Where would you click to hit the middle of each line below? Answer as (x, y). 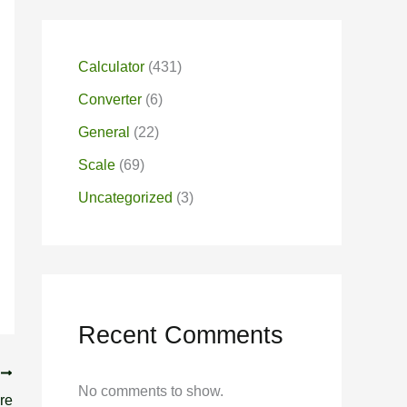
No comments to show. (151, 392)
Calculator (111, 67)
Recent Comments (181, 335)
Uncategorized (125, 198)
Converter (110, 99)
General (104, 132)
